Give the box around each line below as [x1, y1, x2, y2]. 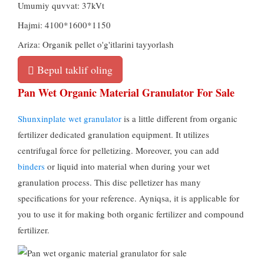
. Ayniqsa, [134, 192, 174, 204]
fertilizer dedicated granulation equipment [18, 128, 171, 141]
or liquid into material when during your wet [47, 160, 210, 173]
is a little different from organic [124, 113, 237, 125]
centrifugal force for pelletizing [18, 144, 131, 157]
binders [18, 160, 45, 173]
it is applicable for [174, 192, 239, 204]
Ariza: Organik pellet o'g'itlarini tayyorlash [18, 38, 174, 51]
